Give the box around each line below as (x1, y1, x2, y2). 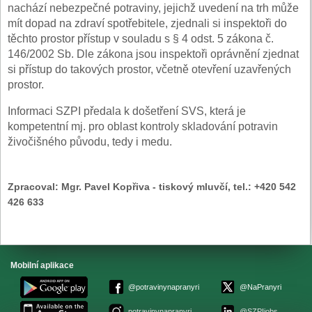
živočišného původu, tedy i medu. (8, 135, 172, 148)
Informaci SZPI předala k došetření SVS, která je (8, 104, 246, 117)
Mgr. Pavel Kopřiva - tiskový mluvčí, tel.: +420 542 (61, 180, 296, 192)
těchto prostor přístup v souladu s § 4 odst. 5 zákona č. (8, 32, 274, 45)
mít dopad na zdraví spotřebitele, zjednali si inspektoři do (8, 17, 287, 29)
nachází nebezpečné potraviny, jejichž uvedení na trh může (8, 1, 299, 14)
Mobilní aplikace (10, 260, 74, 270)
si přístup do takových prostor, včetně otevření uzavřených (8, 63, 291, 75)
